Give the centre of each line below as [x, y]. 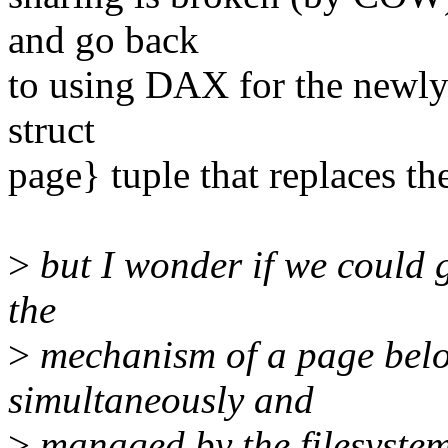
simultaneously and [161, 400]
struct [51, 130]
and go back [103, 40]
